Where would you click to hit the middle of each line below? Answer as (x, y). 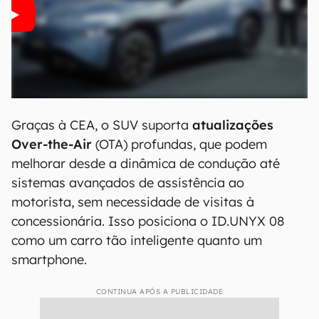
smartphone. (49, 260)
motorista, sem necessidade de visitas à (133, 202)
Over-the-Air (52, 144)
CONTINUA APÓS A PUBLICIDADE (159, 292)
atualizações (233, 125)
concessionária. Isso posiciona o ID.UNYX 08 (148, 221)
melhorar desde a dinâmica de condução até (146, 163)
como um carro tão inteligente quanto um (137, 240)
